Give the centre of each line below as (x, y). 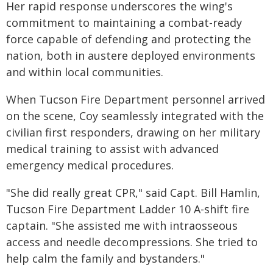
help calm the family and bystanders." (105, 259)
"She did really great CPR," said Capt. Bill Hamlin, (133, 193)
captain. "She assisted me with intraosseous (122, 226)
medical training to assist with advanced (112, 149)
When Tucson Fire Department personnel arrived (136, 100)
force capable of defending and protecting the (129, 39)
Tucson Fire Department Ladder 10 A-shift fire (128, 209)
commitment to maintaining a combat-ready (124, 23)
